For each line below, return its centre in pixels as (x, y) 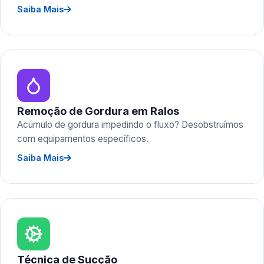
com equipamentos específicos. (83, 139)
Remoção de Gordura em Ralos (98, 111)
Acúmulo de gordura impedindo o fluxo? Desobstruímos (130, 125)
